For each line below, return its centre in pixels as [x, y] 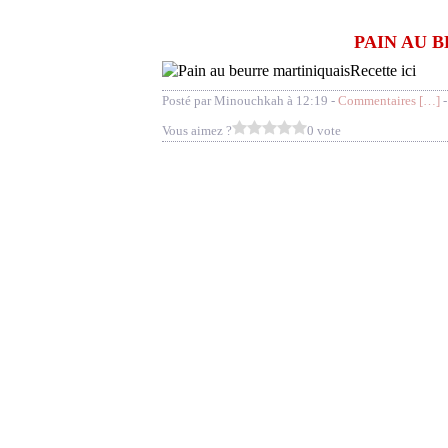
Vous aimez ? [197, 130]
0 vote [324, 130]
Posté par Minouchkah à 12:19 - [250, 100]
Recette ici [383, 70]
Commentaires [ [380, 100]
